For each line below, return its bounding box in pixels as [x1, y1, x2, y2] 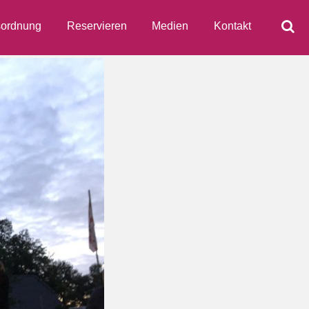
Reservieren [66, 20, 127, 32]
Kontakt [214, 20, 252, 32]
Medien [152, 20, 189, 32]
